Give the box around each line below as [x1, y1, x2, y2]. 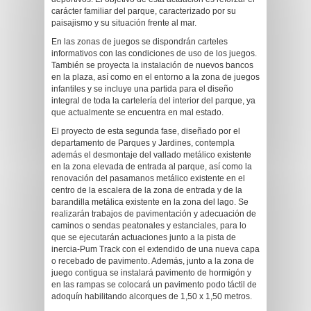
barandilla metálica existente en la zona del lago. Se [51, 197, 249, 207]
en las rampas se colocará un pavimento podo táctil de [51, 280, 257, 289]
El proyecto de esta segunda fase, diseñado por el [51, 126, 240, 136]
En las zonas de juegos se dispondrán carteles [51, 37, 228, 47]
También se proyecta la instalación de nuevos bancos [51, 60, 253, 70]
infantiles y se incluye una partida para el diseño [51, 84, 233, 94]
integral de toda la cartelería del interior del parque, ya [51, 96, 255, 106]
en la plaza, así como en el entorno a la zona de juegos [51, 72, 260, 82]
